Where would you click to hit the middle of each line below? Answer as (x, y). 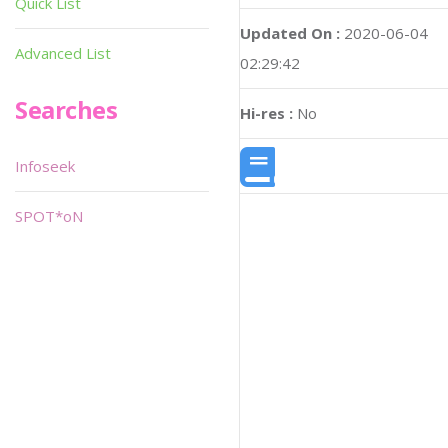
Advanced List (63, 53)
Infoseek (45, 166)
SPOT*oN (49, 216)
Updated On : (290, 32)
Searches (66, 109)
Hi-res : (266, 112)
